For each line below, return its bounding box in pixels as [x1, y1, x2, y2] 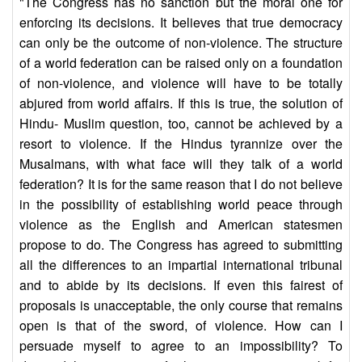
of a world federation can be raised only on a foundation [19, 53, 343, 73]
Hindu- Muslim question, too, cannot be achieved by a [19, 114, 343, 133]
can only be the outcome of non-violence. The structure [19, 33, 343, 53]
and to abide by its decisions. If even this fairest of [19, 276, 343, 295]
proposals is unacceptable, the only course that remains [19, 296, 343, 315]
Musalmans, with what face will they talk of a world [19, 154, 343, 174]
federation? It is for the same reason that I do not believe [19, 175, 343, 194]
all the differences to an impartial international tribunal [19, 255, 343, 275]
